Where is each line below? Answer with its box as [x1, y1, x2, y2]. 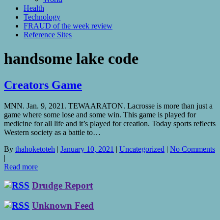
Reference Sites [24, 30, 72, 39]
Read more [4, 162, 38, 171]
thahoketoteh [15, 144, 55, 153]
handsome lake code [4, 50, 138, 68]
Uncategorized [119, 144, 165, 153]
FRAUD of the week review [24, 21, 112, 30]
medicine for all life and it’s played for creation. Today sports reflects [4, 119, 216, 128]
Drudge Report [32, 180, 93, 191]
